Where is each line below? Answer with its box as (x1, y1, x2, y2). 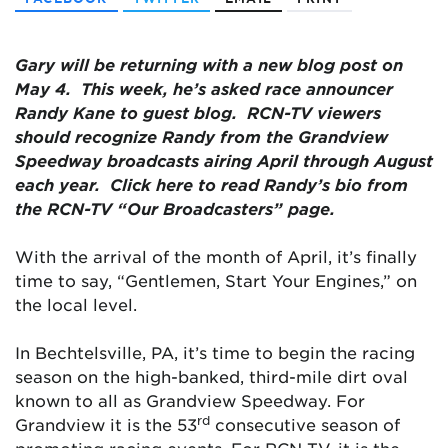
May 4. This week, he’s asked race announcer (15, 78, 393, 98)
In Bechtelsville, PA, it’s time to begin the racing (15, 342, 415, 362)
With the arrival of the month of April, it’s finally (15, 246, 417, 266)
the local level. (15, 294, 137, 314)
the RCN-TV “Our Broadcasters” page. (15, 198, 335, 218)
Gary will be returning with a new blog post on (15, 54, 403, 74)
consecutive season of (210, 414, 400, 434)
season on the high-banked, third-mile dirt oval (15, 366, 408, 386)
